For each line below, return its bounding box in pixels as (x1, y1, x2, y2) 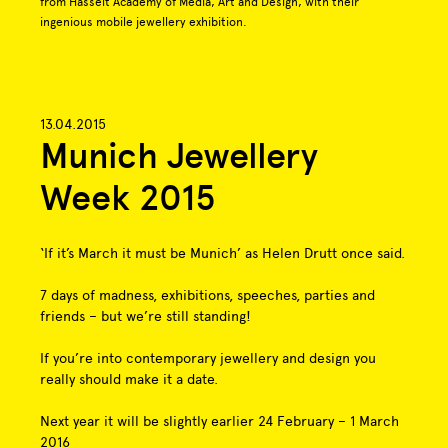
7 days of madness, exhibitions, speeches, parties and (40, 287, 375, 305)
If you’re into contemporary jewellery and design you (40, 350, 376, 368)
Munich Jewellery (40, 134, 318, 179)
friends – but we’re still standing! (40, 308, 251, 326)
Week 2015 (40, 176, 216, 221)
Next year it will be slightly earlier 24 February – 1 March (40, 413, 399, 431)
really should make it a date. (40, 371, 218, 389)
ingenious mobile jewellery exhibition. (40, 15, 247, 30)
